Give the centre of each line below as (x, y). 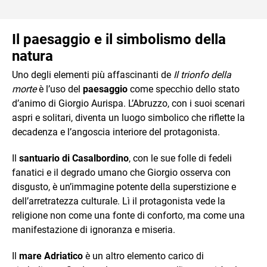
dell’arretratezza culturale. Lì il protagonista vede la (119, 201)
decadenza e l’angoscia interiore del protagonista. (116, 132)
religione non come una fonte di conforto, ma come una (128, 215)
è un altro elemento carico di (143, 256)
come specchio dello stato (184, 89)
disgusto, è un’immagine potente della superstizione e (124, 187)
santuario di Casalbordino (74, 158)
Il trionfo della (202, 75)
